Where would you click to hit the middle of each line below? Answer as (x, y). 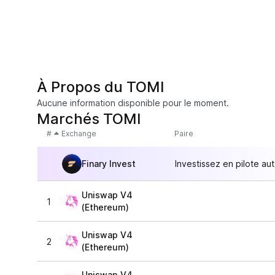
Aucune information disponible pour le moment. (133, 103)
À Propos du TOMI (101, 87)
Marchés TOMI (89, 119)
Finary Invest (109, 163)
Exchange (79, 134)
